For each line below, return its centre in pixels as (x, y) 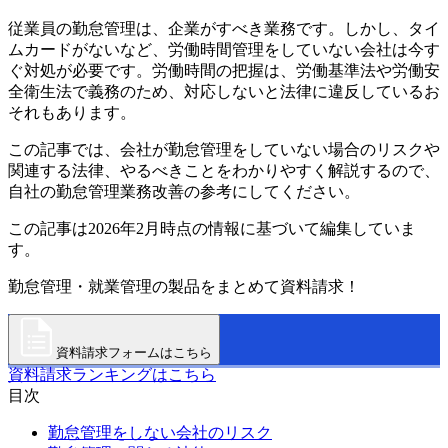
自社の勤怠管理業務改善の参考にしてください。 (184, 191)
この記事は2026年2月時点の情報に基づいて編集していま (212, 228)
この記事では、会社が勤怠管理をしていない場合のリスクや (224, 149)
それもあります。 (72, 112)
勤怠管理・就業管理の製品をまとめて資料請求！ (184, 286)
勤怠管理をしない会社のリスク (160, 432)
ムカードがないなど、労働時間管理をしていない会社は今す (224, 49)
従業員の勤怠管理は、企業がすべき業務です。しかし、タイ (224, 28)
